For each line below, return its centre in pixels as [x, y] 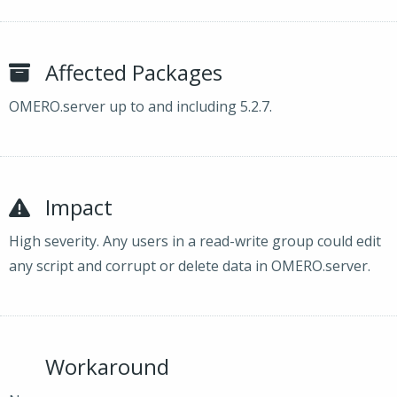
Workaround [105, 366]
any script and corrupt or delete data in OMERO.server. [190, 266]
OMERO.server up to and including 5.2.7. [140, 106]
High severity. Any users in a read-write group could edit [195, 241]
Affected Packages [131, 72]
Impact [76, 207]
